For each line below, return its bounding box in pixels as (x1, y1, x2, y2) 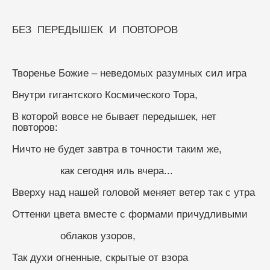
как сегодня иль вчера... (60, 165, 173, 177)
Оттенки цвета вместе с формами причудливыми (12, 208, 248, 220)
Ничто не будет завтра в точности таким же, (12, 143, 222, 155)
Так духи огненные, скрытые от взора (12, 251, 188, 263)
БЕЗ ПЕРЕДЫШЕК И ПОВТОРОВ (12, 24, 178, 36)
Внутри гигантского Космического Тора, (12, 89, 198, 101)
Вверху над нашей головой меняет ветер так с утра (12, 186, 255, 198)
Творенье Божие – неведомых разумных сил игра (12, 67, 246, 79)
